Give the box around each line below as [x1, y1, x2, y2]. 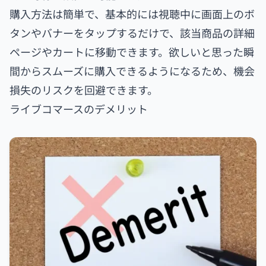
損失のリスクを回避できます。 [9, 81, 158, 97]
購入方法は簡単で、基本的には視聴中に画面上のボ [9, 5, 255, 21]
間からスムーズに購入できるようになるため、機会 [9, 62, 255, 78]
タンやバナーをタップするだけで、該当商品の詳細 [9, 24, 255, 40]
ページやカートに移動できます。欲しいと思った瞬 [9, 43, 254, 59]
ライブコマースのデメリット [9, 100, 148, 116]
